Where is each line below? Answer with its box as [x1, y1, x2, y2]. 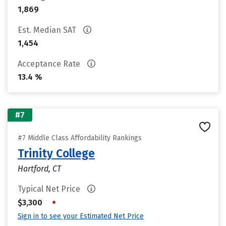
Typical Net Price [18, 184, 82, 194]
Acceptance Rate [18, 59, 82, 69]
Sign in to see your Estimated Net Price [18, 212, 144, 220]
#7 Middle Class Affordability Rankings [18, 134, 142, 142]
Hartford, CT [18, 164, 61, 174]
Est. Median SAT [18, 25, 78, 35]
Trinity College [18, 146, 95, 160]
